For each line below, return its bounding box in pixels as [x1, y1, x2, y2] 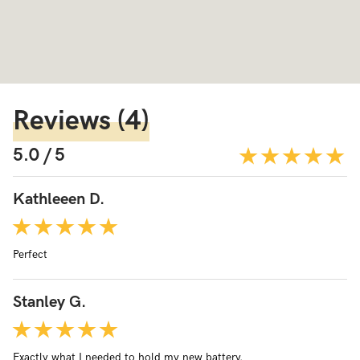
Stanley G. [13, 292, 86, 312]
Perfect [13, 247, 47, 261]
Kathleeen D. [13, 190, 104, 209]
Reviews [13, 104, 111, 137]
